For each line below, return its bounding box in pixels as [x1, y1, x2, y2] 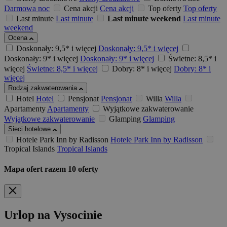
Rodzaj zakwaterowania [8, 84, 79, 92]
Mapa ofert [4, 164, 45, 173]
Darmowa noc [4, 4, 50, 13]
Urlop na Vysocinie [4, 208, 102, 221]
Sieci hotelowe [8, 125, 53, 133]
